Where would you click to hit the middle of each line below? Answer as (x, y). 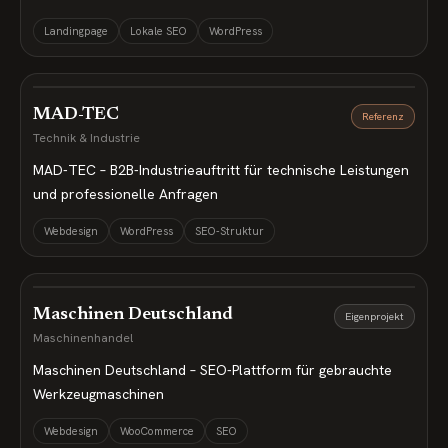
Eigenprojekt (374, 316)
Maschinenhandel (83, 338)
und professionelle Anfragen (125, 194)
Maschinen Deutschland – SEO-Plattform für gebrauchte (212, 370)
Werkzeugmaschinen (98, 394)
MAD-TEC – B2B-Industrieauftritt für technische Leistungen (221, 170)
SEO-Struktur (229, 231)
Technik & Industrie (86, 138)
